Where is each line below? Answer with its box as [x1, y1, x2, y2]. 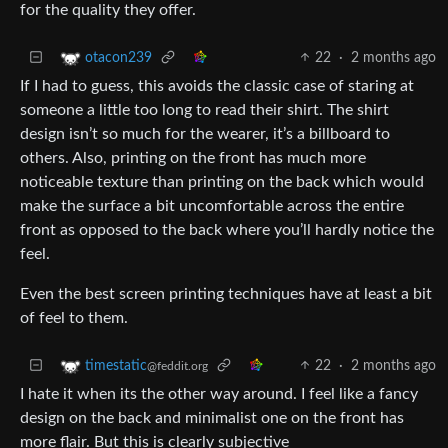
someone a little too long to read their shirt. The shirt [20, 101, 389, 118]
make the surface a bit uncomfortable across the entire [20, 197, 404, 214]
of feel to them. [20, 309, 128, 326]
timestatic [85, 358, 147, 373]
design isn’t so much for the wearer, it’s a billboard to [20, 125, 390, 142]
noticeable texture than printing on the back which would [20, 173, 424, 190]
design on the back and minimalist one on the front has [20, 409, 404, 426]
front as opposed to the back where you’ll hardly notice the [20, 221, 434, 238]
